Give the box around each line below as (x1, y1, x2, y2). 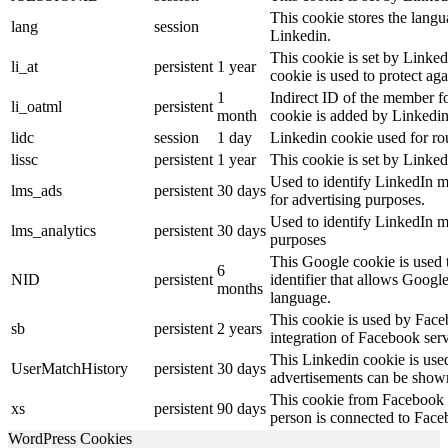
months (217, 280, 263, 298)
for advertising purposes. (270, 191, 425, 209)
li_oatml (11, 98, 62, 116)
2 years (217, 320, 262, 338)
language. (270, 289, 331, 307)
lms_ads (11, 182, 62, 200)
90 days (217, 400, 266, 418)
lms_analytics (11, 222, 96, 240)
